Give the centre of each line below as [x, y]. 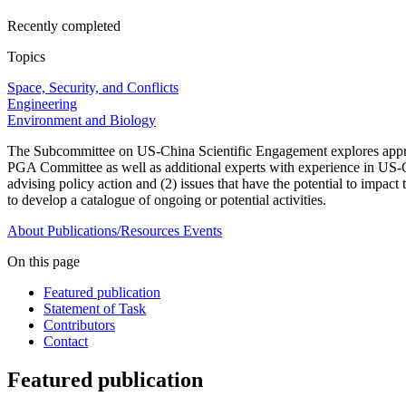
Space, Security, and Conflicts [93, 88]
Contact [66, 342]
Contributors [79, 325]
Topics [26, 57]
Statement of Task [95, 309]
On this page [43, 262]
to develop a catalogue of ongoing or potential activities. [167, 200]
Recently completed [64, 26]
